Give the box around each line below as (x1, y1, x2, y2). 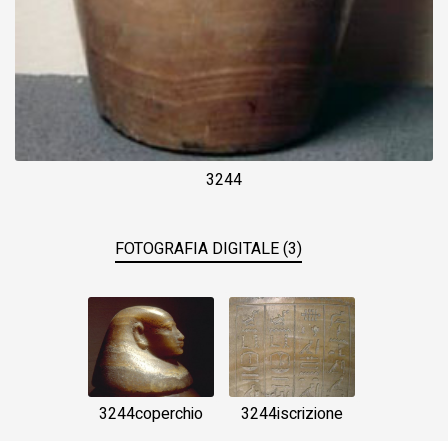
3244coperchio (99, 401, 203, 426)
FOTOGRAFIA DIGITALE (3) (114, 236, 302, 261)
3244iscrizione (241, 401, 343, 426)
